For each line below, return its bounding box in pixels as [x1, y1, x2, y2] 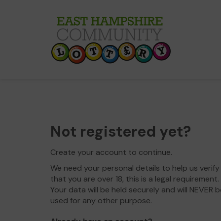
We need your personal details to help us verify [50, 163, 220, 173]
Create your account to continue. [50, 147, 172, 157]
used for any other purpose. [50, 195, 152, 206]
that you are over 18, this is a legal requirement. [50, 174, 219, 184]
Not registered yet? [50, 122, 191, 141]
